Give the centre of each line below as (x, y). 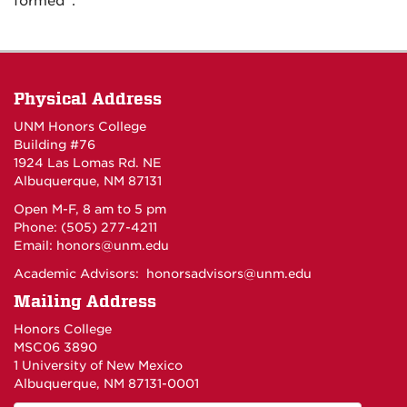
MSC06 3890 (55, 347)
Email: (35, 246)
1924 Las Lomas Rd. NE (88, 163)
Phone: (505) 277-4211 (85, 228)
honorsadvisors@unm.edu (229, 274)
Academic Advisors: (80, 274)
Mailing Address (85, 302)
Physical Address (88, 99)
